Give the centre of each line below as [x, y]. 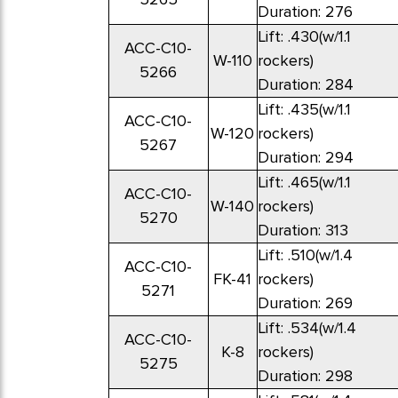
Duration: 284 [305, 85]
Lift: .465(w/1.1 [304, 183]
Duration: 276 [305, 12]
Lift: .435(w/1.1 [304, 110]
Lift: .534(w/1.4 [306, 328]
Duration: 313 [302, 231]
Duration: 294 [305, 158]
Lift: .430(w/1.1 [304, 37]
